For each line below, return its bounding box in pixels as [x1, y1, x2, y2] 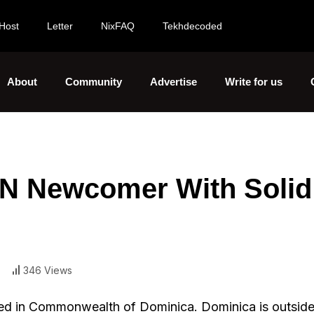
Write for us [225, 76, 282, 88]
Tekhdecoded [163, 20, 222, 32]
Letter [47, 20, 73, 32]
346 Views [22, 264, 72, 276]
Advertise [150, 76, 197, 88]
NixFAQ [101, 20, 135, 32]
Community [65, 76, 122, 88]
